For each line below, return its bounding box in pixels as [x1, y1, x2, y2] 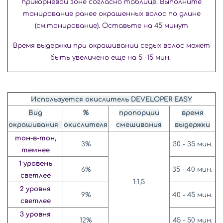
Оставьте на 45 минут [102, 21, 188, 29]
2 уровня [20, 185, 51, 193]
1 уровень [18, 159, 52, 167]
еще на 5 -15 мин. [111, 53, 173, 61]
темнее [21, 146, 50, 154]
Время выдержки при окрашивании [13, 41, 140, 49]
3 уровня [20, 210, 51, 218]
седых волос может [140, 41, 210, 49]
